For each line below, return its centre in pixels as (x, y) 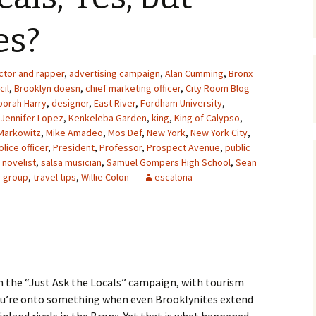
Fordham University (181, 103)
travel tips (55, 177)
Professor (121, 147)
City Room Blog (218, 88)
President (74, 147)
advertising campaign (115, 73)
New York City (219, 133)
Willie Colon (105, 177)
